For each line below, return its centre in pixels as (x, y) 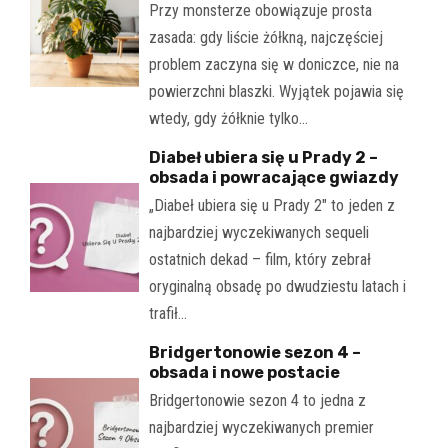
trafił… (167, 313)
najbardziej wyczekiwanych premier (261, 427)
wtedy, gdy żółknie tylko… (228, 118)
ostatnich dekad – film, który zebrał (259, 259)
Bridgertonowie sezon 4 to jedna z (257, 400)
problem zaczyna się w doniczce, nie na (273, 64)
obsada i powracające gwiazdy (273, 177)
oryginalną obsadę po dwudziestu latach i (277, 286)
